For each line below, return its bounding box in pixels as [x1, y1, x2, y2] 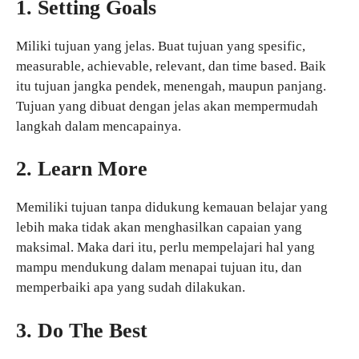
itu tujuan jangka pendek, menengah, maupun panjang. [16, 78, 326, 94]
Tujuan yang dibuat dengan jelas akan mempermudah [16, 98, 318, 114]
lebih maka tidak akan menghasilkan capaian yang [16, 220, 302, 236]
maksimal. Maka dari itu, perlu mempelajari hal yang [16, 240, 315, 256]
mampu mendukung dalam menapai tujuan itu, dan [16, 260, 302, 276]
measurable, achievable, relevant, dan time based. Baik [16, 58, 326, 74]
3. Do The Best [16, 318, 147, 342]
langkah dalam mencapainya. [16, 118, 181, 134]
